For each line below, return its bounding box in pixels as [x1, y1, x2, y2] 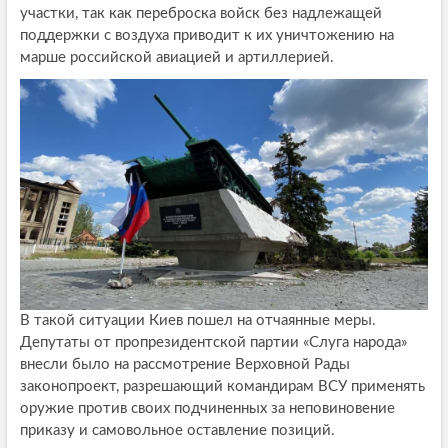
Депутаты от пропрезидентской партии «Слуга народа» [19, 334, 407, 350]
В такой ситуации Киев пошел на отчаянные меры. [19, 312, 376, 328]
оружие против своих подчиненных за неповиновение [19, 400, 395, 416]
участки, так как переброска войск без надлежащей [19, 6, 382, 22]
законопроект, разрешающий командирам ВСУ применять [19, 378, 425, 394]
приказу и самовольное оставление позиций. [19, 422, 335, 438]
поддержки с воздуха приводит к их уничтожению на [19, 28, 394, 44]
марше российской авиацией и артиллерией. [19, 50, 334, 66]
